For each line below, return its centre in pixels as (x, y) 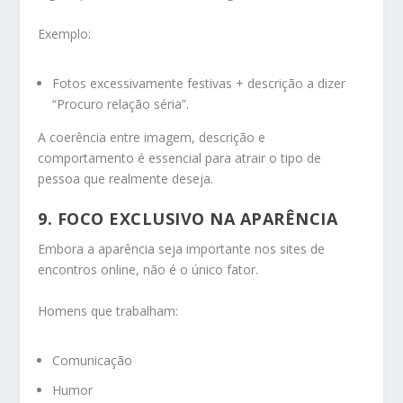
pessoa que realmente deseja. (126, 178)
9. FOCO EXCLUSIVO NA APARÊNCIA (188, 219)
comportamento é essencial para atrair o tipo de (180, 157)
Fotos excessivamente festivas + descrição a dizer (199, 83)
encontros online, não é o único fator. (148, 270)
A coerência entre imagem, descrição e (152, 137)
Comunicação (93, 360)
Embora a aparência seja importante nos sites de (182, 249)
